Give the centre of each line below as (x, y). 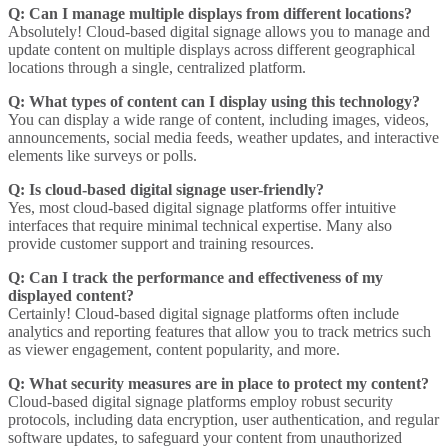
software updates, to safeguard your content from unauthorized (205, 437)
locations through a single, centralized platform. (157, 67)
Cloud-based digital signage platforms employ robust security (200, 401)
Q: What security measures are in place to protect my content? (218, 383)
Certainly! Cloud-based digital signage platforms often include (203, 313)
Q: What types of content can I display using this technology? (214, 101)
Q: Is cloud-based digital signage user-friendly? (166, 189)
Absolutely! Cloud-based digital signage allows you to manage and (219, 31)
